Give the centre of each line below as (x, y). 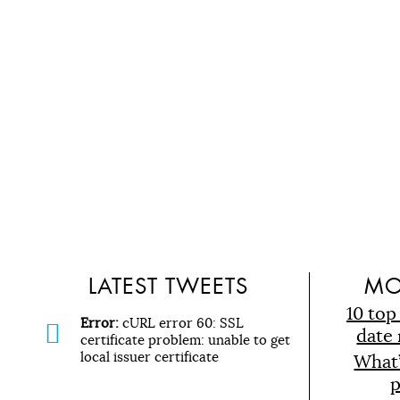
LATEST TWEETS (169, 287)
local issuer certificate (150, 357)
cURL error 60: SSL (181, 323)
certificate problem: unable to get (185, 340)
